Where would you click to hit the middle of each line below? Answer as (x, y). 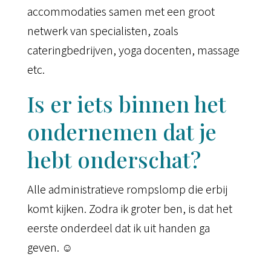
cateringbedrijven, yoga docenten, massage (133, 50)
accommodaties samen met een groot (121, 11)
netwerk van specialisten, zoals (103, 31)
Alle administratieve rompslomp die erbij (127, 189)
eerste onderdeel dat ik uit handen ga (118, 228)
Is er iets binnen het (126, 104)
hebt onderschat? (114, 159)
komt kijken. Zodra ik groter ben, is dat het (129, 208)
